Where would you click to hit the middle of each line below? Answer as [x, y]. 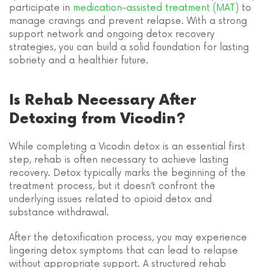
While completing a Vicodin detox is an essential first [127, 147]
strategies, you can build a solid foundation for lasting [129, 48]
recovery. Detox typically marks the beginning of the [127, 173]
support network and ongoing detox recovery [112, 34]
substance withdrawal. [59, 213]
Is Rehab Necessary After [102, 100]
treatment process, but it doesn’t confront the [112, 186]
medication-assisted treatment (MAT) [156, 8]
